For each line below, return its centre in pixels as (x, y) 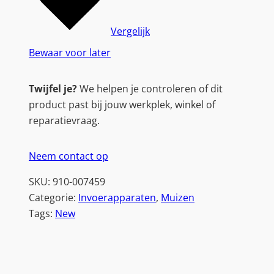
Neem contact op (68, 156)
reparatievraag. (64, 120)
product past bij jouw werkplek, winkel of (122, 104)
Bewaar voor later (70, 53)
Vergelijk (130, 31)
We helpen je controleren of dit (150, 88)
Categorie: (54, 198)
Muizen (178, 198)
